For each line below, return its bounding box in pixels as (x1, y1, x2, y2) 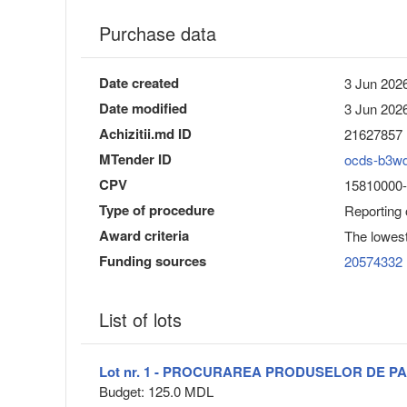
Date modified (99, 98, 187, 119)
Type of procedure (99, 200, 214, 221)
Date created (99, 73, 179, 94)
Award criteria (99, 225, 189, 246)
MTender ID (99, 149, 172, 170)
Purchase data (99, 20, 216, 47)
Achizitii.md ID (99, 124, 192, 144)
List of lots (99, 306, 182, 333)
